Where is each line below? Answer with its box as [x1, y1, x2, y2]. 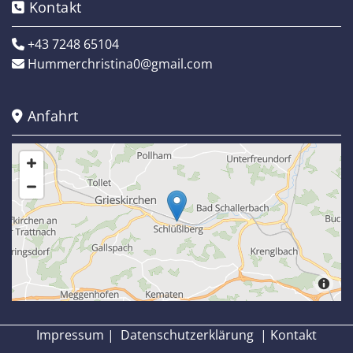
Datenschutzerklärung [121, 326, 254, 344]
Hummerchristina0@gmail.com [28, 55, 213, 72]
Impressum [36, 326, 104, 344]
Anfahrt [23, 106, 79, 125]
